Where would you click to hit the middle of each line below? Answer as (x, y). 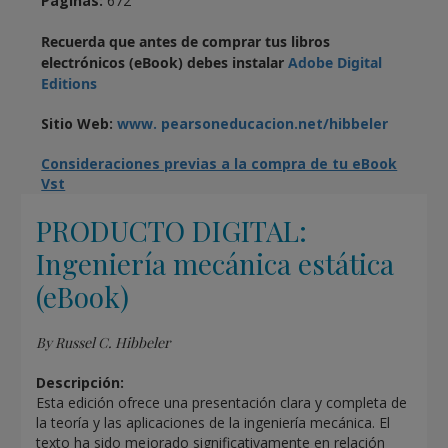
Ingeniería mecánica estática (215, 264)
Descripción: (80, 383)
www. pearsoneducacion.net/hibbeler (253, 124)
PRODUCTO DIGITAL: (172, 231)
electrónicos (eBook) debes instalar (165, 63)
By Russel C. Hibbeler (103, 343)
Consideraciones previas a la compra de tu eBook (219, 164)
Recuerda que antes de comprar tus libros (186, 42)
